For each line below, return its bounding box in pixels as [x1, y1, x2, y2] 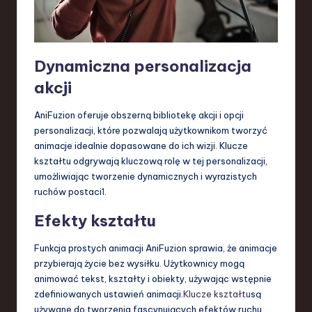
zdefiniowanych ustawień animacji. [34, 288, 183, 300]
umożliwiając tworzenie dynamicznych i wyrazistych [34, 171, 257, 182]
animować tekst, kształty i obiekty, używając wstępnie [34, 273, 272, 285]
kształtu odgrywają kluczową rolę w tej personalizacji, [34, 155, 267, 167]
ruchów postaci [34, 186, 102, 198]
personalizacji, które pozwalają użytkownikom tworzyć [34, 125, 267, 136]
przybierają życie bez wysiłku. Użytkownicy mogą [34, 258, 244, 270]
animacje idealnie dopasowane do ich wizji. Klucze [34, 140, 248, 152]
